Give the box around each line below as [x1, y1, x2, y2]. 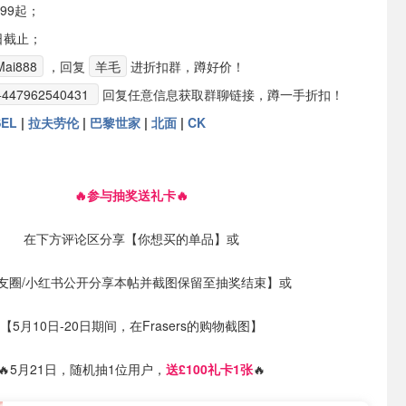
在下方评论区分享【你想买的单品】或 [24, 229, 239, 247]
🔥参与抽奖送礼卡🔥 [74, 186, 188, 204]
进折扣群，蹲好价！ [130, 57, 245, 75]
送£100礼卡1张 [166, 360, 253, 378]
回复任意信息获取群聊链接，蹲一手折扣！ [102, 85, 343, 103]
